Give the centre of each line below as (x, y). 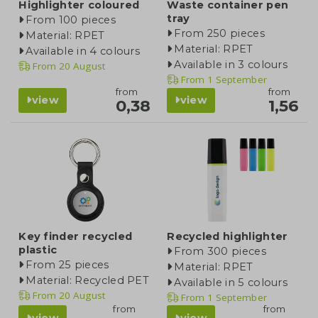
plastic (38, 250)
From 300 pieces (220, 251)
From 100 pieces (71, 20)
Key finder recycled (76, 236)
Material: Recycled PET (88, 280)
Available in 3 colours (231, 65)
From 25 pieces (67, 264)
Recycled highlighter (227, 236)
